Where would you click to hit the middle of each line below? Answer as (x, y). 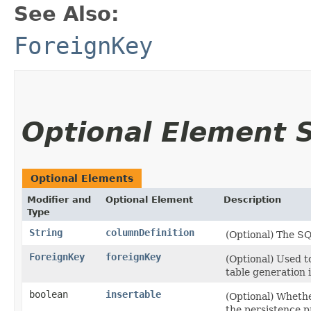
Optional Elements (82, 178)
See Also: (67, 14)
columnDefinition (150, 232)
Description (252, 199)
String (46, 232)
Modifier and (59, 199)
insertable (133, 294)
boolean (49, 294)
